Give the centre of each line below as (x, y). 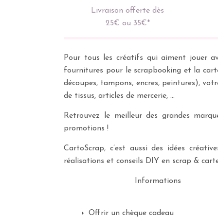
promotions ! (86, 128)
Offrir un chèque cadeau (131, 213)
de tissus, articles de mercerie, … (119, 96)
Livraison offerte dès (127, 11)
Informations (158, 181)
